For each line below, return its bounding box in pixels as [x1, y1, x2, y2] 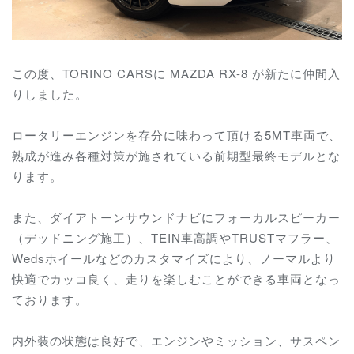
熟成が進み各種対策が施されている [12, 146, 214, 164]
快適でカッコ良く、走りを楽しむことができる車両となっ [12, 270, 341, 288]
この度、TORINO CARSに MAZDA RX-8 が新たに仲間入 [12, 64, 341, 81]
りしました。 [12, 85, 88, 102]
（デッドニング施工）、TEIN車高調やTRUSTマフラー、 [12, 229, 338, 247]
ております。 [12, 291, 88, 308]
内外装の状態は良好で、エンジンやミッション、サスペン [12, 332, 341, 349]
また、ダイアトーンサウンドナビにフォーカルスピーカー [12, 209, 341, 226]
